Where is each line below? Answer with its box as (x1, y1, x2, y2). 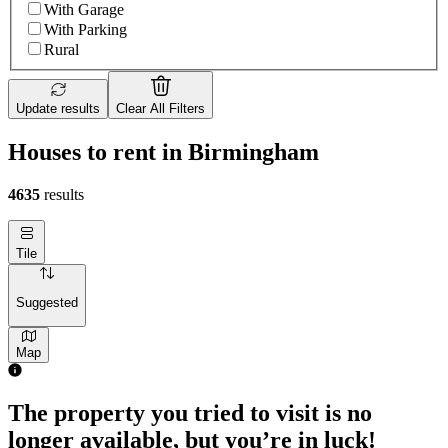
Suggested (16, 295, 78, 311)
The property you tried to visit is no (8, 400, 372, 427)
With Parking (44, 21, 127, 39)
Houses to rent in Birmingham (8, 138, 319, 165)
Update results (16, 101, 100, 117)
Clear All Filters (116, 101, 205, 117)
